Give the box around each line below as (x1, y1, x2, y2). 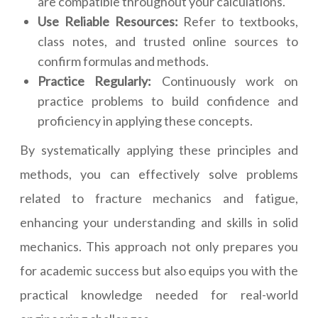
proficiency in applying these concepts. (38, 113, 253, 128)
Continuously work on (161, 73, 298, 89)
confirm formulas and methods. (38, 53, 209, 69)
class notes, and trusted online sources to (38, 33, 298, 49)
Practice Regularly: (38, 73, 162, 89)
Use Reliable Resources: (38, 13, 178, 29)
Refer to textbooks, (177, 13, 299, 29)
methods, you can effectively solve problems (20, 166, 298, 182)
